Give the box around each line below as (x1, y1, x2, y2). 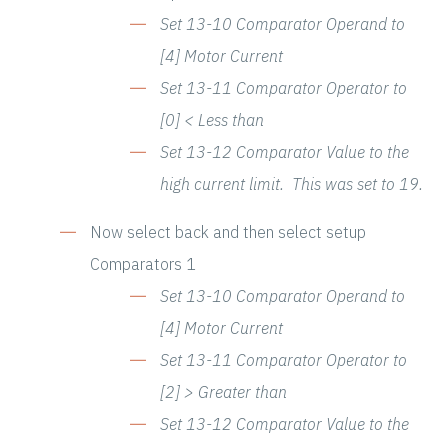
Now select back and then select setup (90, 222, 366, 243)
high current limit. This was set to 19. (160, 174, 423, 195)
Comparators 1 (90, 254, 196, 275)
